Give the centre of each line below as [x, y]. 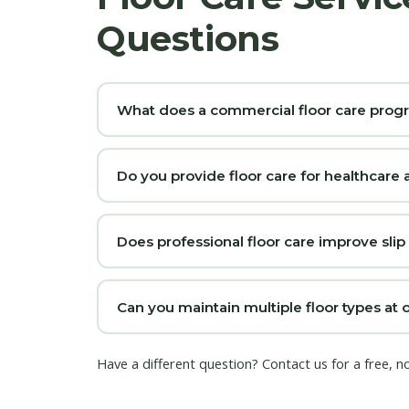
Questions [188, 39]
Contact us [295, 364]
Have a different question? [179, 364]
